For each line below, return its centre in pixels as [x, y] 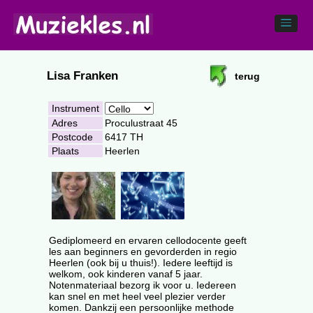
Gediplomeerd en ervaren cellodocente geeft [148, 240]
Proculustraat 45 [141, 123]
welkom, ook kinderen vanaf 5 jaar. [126, 274]
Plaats [65, 151]
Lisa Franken [82, 76]
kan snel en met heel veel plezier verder [137, 296]
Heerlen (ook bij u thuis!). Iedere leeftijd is [141, 263]
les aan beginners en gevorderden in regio [143, 252]
